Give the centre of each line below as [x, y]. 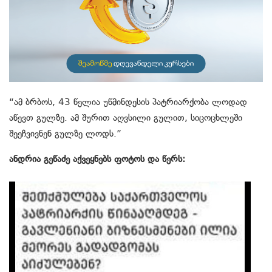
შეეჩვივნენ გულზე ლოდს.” [65, 133]
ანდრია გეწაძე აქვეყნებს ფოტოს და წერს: [97, 159]
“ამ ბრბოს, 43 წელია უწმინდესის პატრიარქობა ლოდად [128, 102]
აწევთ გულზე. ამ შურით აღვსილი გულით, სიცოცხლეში [126, 117]
